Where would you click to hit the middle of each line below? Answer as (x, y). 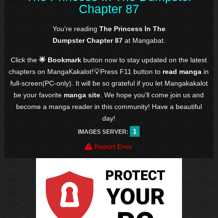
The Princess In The (132, 28)
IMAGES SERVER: (104, 132)
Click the (25, 60)
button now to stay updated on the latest (145, 60)
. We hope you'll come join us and (152, 95)
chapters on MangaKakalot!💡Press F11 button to (86, 71)
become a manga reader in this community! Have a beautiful (109, 106)
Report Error (113, 146)
